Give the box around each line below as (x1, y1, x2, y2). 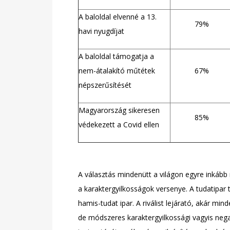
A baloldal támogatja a (79, 51, 154, 61)
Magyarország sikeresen (79, 105, 160, 115)
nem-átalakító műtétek (79, 66, 155, 75)
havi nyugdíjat (79, 26, 124, 36)
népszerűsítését (79, 80, 131, 90)
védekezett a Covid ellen (79, 120, 159, 129)
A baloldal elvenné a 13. (79, 12, 157, 22)
